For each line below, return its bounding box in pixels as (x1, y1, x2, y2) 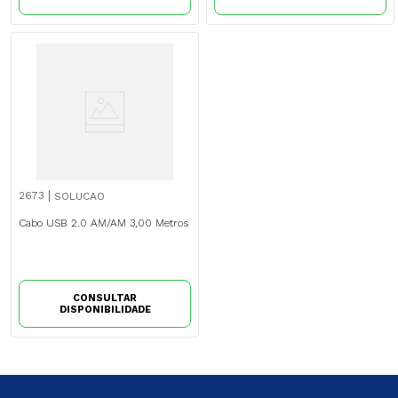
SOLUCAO (54, 190, 105, 203)
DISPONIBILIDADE (59, 303, 151, 315)
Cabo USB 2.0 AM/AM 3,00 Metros (19, 217, 188, 230)
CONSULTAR (73, 291, 137, 304)
